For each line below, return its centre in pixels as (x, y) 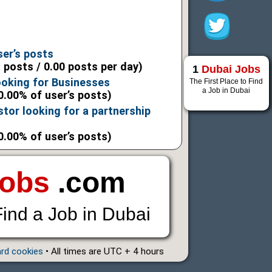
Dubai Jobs (231, 69)
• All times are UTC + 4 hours (103, 252)
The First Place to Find (226, 81)
